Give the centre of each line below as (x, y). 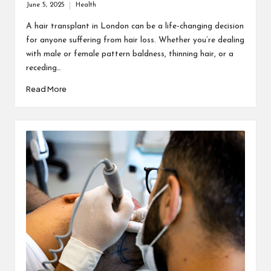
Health (86, 5)
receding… (43, 68)
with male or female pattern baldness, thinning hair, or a (129, 54)
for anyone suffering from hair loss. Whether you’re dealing (135, 40)
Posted (85, 10)
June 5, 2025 (45, 5)
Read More (46, 89)
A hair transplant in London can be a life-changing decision (135, 26)
